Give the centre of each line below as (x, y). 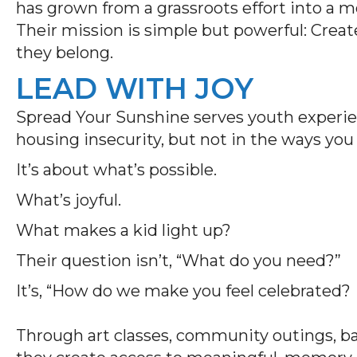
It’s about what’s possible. (118, 169)
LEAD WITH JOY (135, 88)
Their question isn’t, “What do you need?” (180, 260)
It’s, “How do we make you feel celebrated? (185, 290)
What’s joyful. (71, 200)
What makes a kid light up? (126, 230)
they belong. (65, 52)
